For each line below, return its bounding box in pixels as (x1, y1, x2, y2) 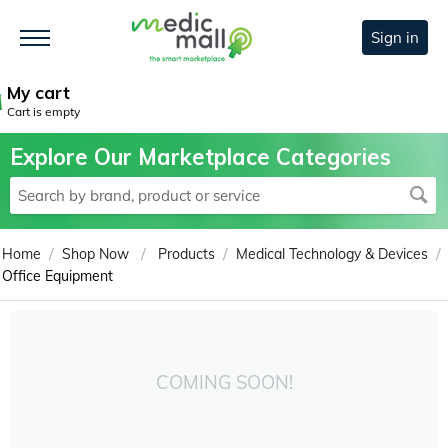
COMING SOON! (155, 371, 293, 395)
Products (158, 245, 215, 264)
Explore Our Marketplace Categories (10, 143, 391, 172)
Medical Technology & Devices (236, 245, 428, 264)
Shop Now (62, 245, 129, 264)
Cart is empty (7, 104, 80, 120)
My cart (7, 82, 70, 104)
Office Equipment (2, 267, 113, 286)
